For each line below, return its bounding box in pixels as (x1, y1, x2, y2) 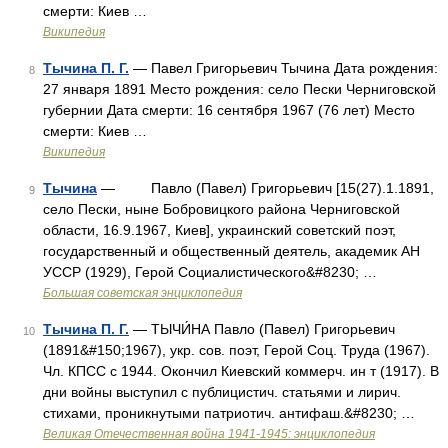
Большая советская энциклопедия (43, 286, 242, 300)
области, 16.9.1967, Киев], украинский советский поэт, (43, 222, 396, 238)
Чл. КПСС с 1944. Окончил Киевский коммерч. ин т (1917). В (43, 363, 439, 379)
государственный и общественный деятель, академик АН (43, 243, 420, 259)
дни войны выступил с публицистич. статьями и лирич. (43, 384, 401, 400)
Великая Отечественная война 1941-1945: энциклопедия (43, 427, 375, 441)
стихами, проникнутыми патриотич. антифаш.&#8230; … (43, 405, 415, 421)
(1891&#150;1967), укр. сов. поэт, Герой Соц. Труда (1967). (43, 342, 430, 358)
